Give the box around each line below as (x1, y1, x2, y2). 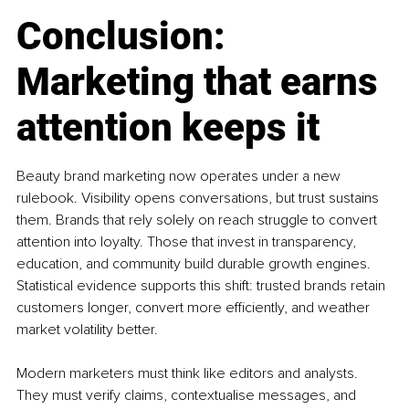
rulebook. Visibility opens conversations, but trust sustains (16, 188, 383, 207)
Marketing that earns (16, 58, 387, 104)
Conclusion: (16, 13, 235, 58)
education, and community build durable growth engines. (16, 254, 374, 273)
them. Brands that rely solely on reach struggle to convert (16, 210, 381, 229)
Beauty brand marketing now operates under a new (16, 166, 344, 185)
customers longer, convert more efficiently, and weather (16, 298, 373, 317)
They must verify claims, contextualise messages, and (16, 385, 360, 404)
